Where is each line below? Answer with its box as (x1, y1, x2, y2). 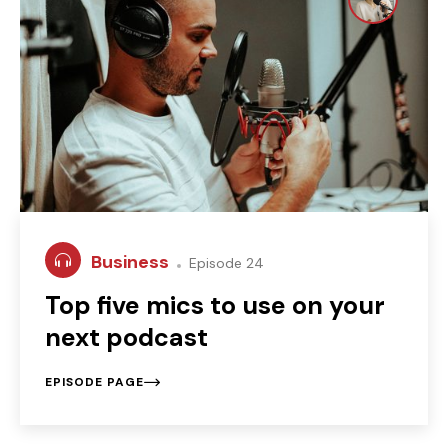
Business (91, 249, 173, 274)
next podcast (45, 320, 208, 354)
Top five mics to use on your (45, 288, 385, 322)
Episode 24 (185, 253, 264, 272)
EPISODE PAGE (45, 373, 144, 390)
